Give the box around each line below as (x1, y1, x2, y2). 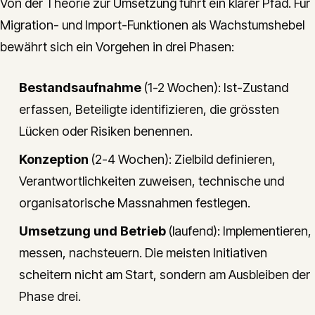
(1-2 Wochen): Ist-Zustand (141, 80, 288, 95)
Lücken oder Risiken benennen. (19, 124, 193, 139)
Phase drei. (19, 289, 81, 304)
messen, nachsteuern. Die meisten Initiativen (19, 245, 267, 260)
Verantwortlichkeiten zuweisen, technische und (19, 174, 284, 188)
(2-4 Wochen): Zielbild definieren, (89, 152, 276, 167)
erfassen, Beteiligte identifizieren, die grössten (19, 102, 279, 117)
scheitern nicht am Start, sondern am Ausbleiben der (19, 267, 310, 282)
